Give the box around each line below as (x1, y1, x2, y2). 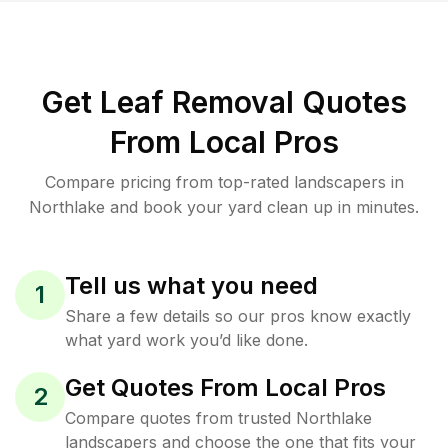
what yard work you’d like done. (65, 330, 308, 350)
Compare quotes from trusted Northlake (65, 408, 372, 428)
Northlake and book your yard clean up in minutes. (29, 197, 419, 217)
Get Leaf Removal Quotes (41, 84, 407, 120)
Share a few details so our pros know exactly (65, 306, 411, 326)
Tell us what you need (65, 271, 318, 300)
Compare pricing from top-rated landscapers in (44, 172, 404, 192)
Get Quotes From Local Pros (65, 373, 386, 402)
